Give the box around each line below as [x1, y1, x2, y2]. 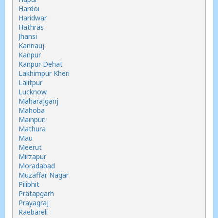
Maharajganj [18, 96, 58, 106]
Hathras [18, 22, 44, 32]
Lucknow [18, 87, 47, 96]
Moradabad [18, 161, 55, 170]
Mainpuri [18, 115, 46, 124]
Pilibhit [18, 180, 39, 189]
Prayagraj [18, 198, 49, 207]
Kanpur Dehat [18, 59, 63, 69]
